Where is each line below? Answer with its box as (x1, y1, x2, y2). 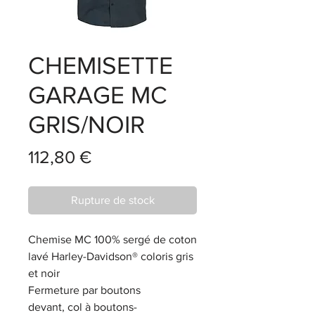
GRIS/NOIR (28, 110, 145, 138)
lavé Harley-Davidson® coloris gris (28, 250, 193, 262)
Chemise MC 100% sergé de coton (28, 233, 197, 245)
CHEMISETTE (28, 51, 173, 79)
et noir (28, 266, 60, 279)
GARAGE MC (28, 81, 167, 108)
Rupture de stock (70, 193, 155, 206)
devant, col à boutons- (28, 300, 137, 313)
